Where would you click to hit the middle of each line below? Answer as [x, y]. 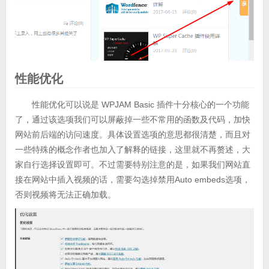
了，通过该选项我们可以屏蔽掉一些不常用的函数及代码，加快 [132, 120]
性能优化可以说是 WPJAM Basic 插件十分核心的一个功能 [140, 105]
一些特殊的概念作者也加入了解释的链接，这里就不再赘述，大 [132, 150]
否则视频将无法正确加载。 [65, 195]
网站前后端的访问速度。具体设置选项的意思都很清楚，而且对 [132, 135]
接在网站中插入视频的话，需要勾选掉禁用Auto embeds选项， [132, 180]
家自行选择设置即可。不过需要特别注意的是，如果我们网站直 [132, 165]
